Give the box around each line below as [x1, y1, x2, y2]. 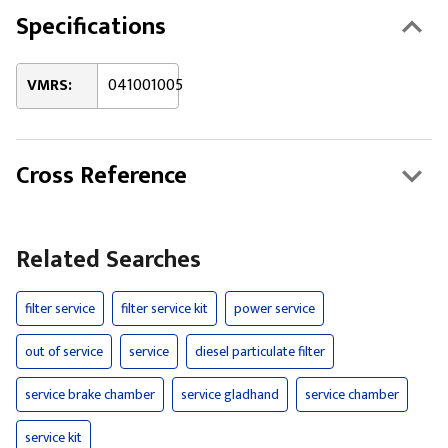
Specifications [16, 7, 166, 47]
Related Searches [16, 240, 201, 280]
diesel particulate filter [195, 340, 325, 363]
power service [234, 297, 315, 320]
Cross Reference [16, 156, 187, 196]
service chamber [305, 383, 399, 406]
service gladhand [181, 383, 279, 406]
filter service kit [121, 297, 208, 320]
